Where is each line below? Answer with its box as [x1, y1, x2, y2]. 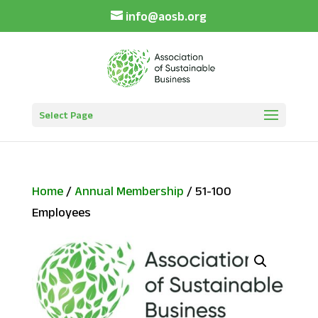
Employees [31, 205, 91, 219]
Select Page [38, 109, 93, 121]
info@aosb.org [126, 9, 207, 23]
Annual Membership [74, 184, 184, 198]
